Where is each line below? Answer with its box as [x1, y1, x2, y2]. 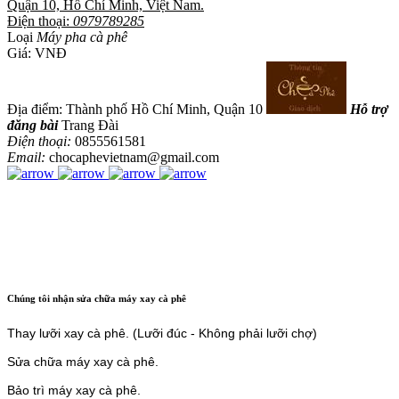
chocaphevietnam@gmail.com [49, 149, 219, 165]
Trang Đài [58, 117, 118, 133]
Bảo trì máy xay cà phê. [7, 382, 141, 397]
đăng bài [7, 117, 58, 133]
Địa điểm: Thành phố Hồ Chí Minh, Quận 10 [7, 101, 266, 117]
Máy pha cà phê [37, 28, 127, 45]
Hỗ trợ [350, 101, 388, 117]
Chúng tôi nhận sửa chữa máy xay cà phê [7, 292, 186, 304]
